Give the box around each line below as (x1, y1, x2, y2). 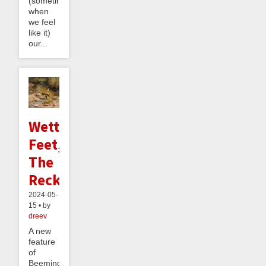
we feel (28, 17, 55, 27)
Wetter (28, 116, 73, 136)
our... (28, 38, 47, 48)
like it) (28, 27, 50, 37)
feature (28, 236, 55, 246)
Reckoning (28, 170, 99, 189)
